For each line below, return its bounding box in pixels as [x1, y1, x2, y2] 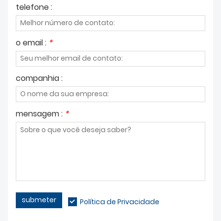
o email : [16, 37, 48, 48]
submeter [22, 195, 56, 205]
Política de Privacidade [80, 196, 159, 207]
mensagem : [16, 108, 65, 119]
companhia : [16, 72, 63, 84]
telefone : [16, 1, 52, 13]
